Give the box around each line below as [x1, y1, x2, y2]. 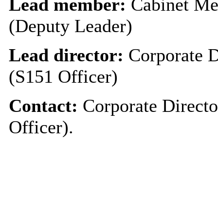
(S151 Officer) [8, 66, 118, 87]
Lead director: [8, 44, 128, 65]
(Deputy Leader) [8, 15, 132, 36]
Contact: [8, 95, 83, 116]
